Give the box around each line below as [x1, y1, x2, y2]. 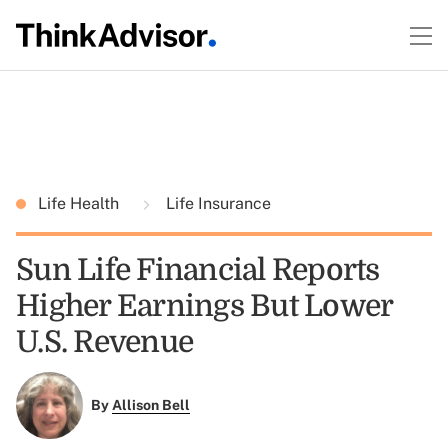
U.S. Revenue [16, 325, 193, 359]
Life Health [38, 194, 123, 213]
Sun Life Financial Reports [16, 253, 380, 287]
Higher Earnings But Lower [16, 289, 393, 323]
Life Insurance [162, 194, 271, 213]
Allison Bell [111, 397, 190, 414]
